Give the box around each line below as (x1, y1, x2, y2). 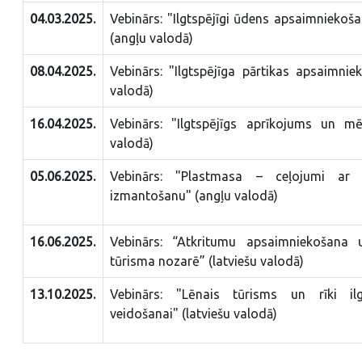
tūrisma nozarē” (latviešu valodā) (110, 253, 304, 268)
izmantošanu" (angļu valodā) (110, 187, 278, 203)
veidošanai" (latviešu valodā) (110, 305, 277, 321)
